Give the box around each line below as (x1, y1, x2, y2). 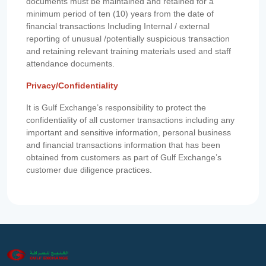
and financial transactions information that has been (26, 140, 220, 150)
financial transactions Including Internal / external (26, 21, 210, 31)
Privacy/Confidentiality (26, 81, 118, 91)
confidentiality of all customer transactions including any (26, 115, 235, 125)
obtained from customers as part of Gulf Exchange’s (26, 153, 221, 163)
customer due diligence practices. (26, 165, 154, 175)
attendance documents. (26, 59, 117, 69)
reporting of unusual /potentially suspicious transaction (26, 34, 230, 44)
